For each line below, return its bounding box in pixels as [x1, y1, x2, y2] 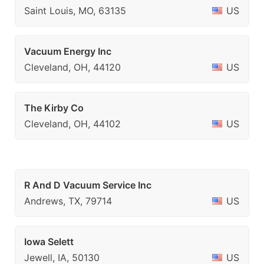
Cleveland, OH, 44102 [24, 118, 121, 130]
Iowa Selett [24, 236, 74, 247]
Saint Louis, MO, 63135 [24, 5, 126, 16]
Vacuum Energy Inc [24, 45, 111, 57]
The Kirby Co [24, 102, 84, 114]
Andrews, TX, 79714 [24, 195, 112, 207]
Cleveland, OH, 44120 [24, 61, 121, 73]
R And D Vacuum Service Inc [24, 179, 151, 191]
